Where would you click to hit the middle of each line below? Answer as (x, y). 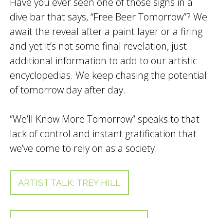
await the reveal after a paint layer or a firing (106, 31)
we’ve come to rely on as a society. (85, 148)
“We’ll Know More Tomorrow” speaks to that (105, 119)
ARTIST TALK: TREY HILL (69, 182)
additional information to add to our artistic (103, 61)
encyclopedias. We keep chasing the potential (108, 75)
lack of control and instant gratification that (103, 134)
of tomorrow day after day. (69, 90)
